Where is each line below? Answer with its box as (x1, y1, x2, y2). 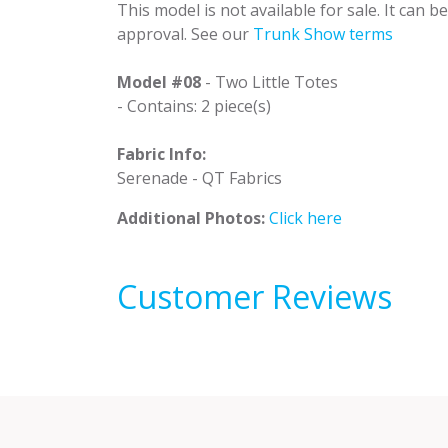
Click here (269, 207, 342, 229)
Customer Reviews (117, 275, 392, 318)
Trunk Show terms (253, 23, 393, 45)
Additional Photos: (117, 207, 269, 229)
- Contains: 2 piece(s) (117, 95, 271, 117)
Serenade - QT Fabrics (117, 167, 282, 189)
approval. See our (117, 23, 253, 45)
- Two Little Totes (201, 71, 338, 93)
